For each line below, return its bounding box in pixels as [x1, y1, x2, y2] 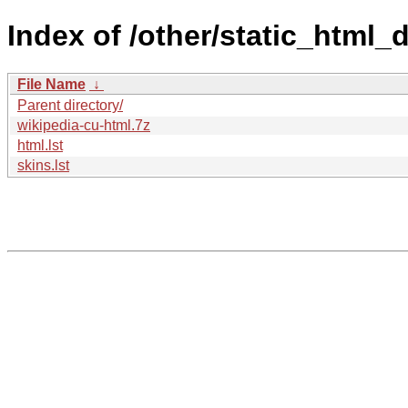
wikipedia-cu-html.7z [17, 117, 150, 133]
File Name [17, 76, 86, 92]
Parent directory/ [17, 97, 123, 113]
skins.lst [17, 157, 69, 173]
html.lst [17, 137, 63, 153]
